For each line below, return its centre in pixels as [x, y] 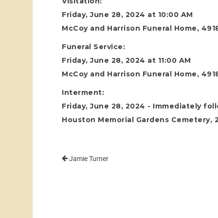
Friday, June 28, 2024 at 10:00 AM [127, 15]
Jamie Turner [88, 159]
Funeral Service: [94, 47]
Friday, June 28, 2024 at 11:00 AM [127, 61]
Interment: [83, 93]
